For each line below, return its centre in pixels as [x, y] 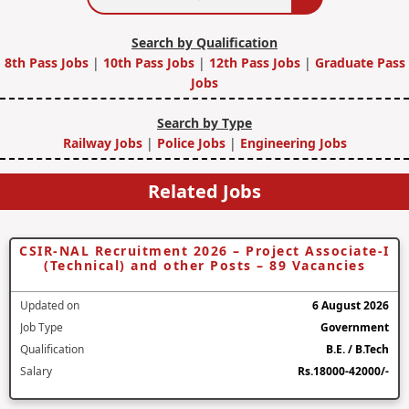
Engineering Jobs [293, 142]
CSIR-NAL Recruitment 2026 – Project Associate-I [204, 250]
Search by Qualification [204, 42]
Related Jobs [204, 191]
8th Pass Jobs [48, 62]
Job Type [42, 327]
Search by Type [204, 122]
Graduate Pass [360, 62]
